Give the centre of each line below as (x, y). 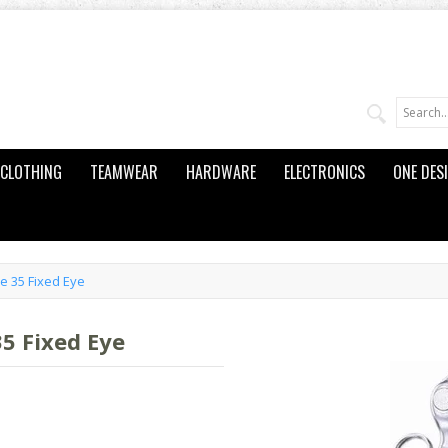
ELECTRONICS (324, 172)
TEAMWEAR (123, 172)
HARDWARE (220, 172)
